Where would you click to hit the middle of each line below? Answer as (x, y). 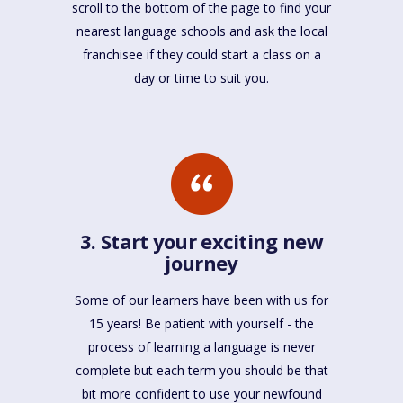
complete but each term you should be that (201, 371)
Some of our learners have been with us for (201, 300)
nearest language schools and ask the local (201, 31)
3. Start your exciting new (201, 242)
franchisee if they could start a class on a (201, 55)
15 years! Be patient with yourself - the (201, 324)
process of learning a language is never (201, 347)
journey (201, 263)
